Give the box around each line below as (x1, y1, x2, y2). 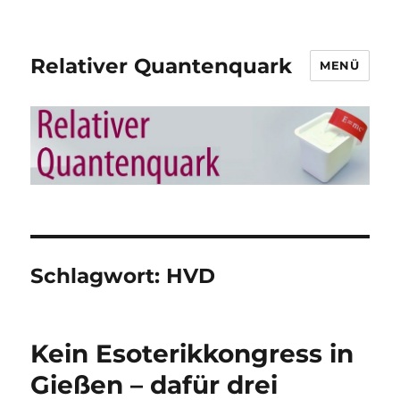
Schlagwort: (30, 263, 167, 289)
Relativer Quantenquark (30, 53, 293, 79)
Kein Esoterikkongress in (30, 338, 354, 370)
